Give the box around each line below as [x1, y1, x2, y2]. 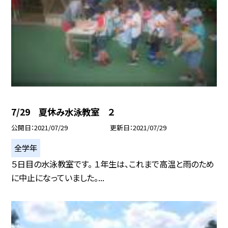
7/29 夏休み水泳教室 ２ [11, 105, 115, 119]
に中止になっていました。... [11, 172, 105, 184]
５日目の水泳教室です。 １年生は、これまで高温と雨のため [11, 158, 215, 170]
